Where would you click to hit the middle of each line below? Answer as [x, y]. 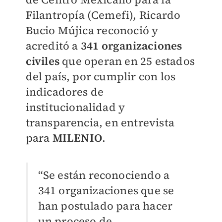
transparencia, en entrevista [100, 122]
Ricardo [160, 15]
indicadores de [65, 92]
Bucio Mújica [60, 30]
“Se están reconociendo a [104, 175]
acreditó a [53, 46]
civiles [42, 61]
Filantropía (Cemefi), [82, 15]
